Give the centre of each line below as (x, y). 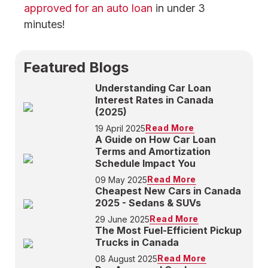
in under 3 (179, 8)
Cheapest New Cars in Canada (168, 191)
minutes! (45, 24)
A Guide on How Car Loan (156, 139)
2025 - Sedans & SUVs (148, 203)
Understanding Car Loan (153, 88)
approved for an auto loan (88, 8)
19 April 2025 (120, 128)
